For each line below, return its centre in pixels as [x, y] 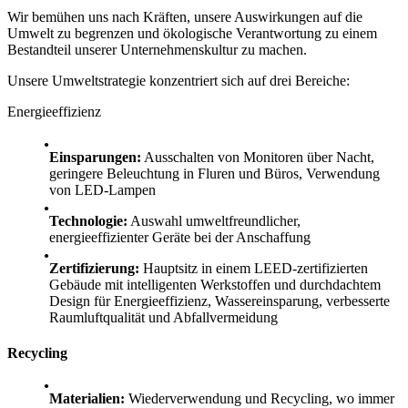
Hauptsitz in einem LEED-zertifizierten [254, 268]
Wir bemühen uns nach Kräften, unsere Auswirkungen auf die [185, 17]
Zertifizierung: [94, 268]
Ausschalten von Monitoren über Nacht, [258, 157]
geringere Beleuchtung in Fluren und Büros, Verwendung [214, 173]
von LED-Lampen [102, 190]
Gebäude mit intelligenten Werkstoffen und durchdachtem [215, 285]
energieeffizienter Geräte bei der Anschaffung [180, 237]
